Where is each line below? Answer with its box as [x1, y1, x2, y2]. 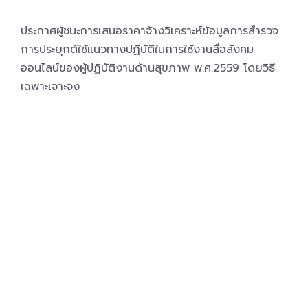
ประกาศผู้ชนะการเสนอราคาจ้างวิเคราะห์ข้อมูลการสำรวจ [21, 23, 278, 39]
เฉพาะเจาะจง [21, 78, 80, 95]
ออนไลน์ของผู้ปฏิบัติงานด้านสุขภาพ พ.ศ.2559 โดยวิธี [21, 60, 275, 76]
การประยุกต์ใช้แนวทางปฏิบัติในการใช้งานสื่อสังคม [21, 41, 254, 58]
